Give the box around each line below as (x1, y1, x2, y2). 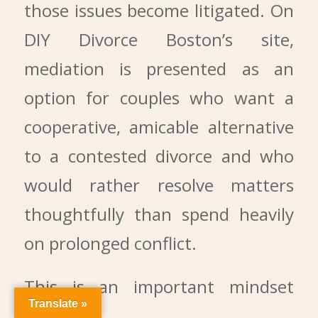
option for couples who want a (23, 85, 295, 109)
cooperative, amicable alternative (23, 114, 295, 138)
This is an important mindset (23, 275, 295, 299)
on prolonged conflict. (23, 231, 197, 255)
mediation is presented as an (23, 56, 295, 80)
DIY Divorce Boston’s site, (23, 27, 295, 51)
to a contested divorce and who (23, 143, 295, 168)
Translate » (28, 297, 87, 309)
